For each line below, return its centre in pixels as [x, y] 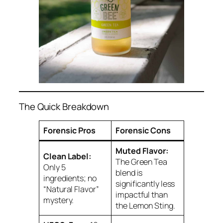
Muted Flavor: [142, 151]
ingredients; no [70, 178]
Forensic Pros [69, 130]
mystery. [59, 200]
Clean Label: [67, 156]
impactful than [142, 195]
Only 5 [55, 167]
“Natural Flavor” [71, 189]
